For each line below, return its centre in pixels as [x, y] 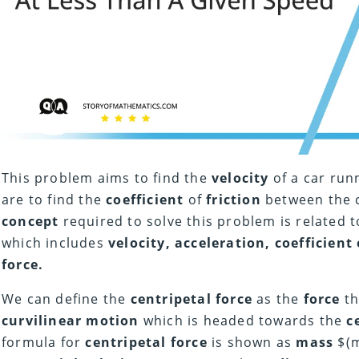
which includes [55, 243]
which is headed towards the [243, 321]
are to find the [54, 200]
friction [234, 200]
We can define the [66, 299]
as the [278, 299]
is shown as [252, 343]
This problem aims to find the [107, 178]
